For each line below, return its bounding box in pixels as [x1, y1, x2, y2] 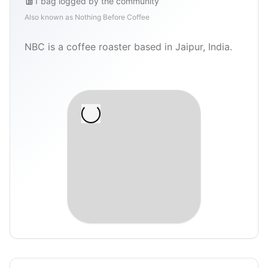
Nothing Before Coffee [75, 12, 150, 22]
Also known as [25, 12, 75, 22]
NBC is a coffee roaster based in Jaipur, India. [25, 40, 232, 53]
